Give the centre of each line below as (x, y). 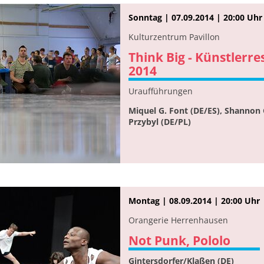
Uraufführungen (161, 91)
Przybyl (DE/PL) (160, 121)
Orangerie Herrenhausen (178, 220)
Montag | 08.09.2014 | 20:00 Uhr (194, 200)
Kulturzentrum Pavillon (174, 37)
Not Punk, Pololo (179, 240)
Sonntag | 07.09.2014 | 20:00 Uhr (195, 17)
